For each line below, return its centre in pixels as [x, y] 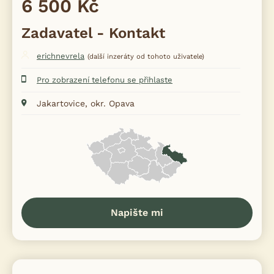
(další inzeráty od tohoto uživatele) [146, 57]
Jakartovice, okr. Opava [86, 103]
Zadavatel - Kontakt [93, 33]
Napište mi [137, 213]
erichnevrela [61, 56]
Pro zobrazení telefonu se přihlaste [105, 80]
